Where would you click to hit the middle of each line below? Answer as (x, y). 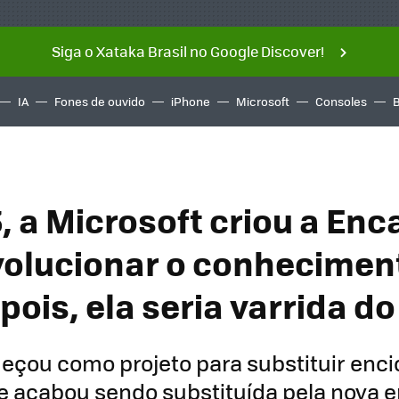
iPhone (191, 101)
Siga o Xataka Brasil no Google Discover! (187, 51)
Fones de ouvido (100, 101)
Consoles (341, 101)
